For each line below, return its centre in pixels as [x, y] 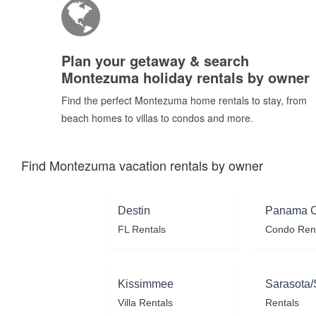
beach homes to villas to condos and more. [157, 117]
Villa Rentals [145, 302]
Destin [134, 210]
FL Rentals [141, 229]
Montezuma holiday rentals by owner [186, 77]
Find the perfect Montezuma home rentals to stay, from [184, 100]
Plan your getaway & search [155, 60]
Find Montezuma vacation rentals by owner [142, 165]
